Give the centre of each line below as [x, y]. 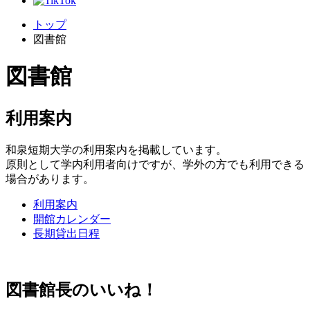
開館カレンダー [72, 219]
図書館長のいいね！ [82, 290]
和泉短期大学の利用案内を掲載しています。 [116, 149]
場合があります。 [50, 179]
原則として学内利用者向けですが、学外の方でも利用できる [155, 164]
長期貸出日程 [66, 233]
